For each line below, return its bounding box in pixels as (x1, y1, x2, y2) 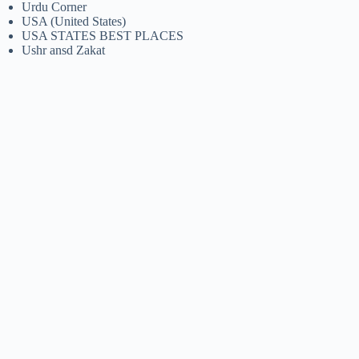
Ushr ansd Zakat (22, 43, 106, 58)
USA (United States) (22, 14, 127, 29)
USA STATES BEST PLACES (22, 29, 184, 43)
